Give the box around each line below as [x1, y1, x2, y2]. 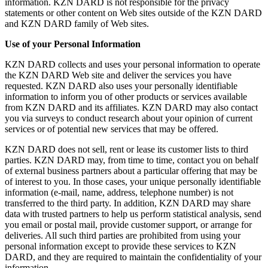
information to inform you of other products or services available [5, 91, 247, 102]
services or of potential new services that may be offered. [5, 123, 218, 134]
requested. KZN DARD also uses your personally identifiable [5, 80, 237, 91]
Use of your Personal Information [5, 38, 141, 49]
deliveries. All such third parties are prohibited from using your [5, 230, 240, 240]
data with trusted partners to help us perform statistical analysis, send [5, 208, 261, 219]
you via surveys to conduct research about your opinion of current [5, 112, 252, 123]
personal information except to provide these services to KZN [5, 240, 236, 251]
